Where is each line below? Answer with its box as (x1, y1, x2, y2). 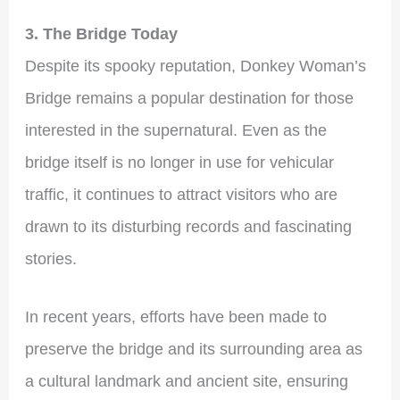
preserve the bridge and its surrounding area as (24, 339, 362, 358)
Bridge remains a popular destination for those (24, 88, 354, 107)
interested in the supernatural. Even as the (24, 121, 327, 139)
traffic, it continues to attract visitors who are (24, 185, 337, 204)
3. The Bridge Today (24, 24, 178, 43)
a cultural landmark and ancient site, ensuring (24, 371, 348, 390)
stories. (24, 249, 77, 268)
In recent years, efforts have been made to (24, 307, 327, 326)
